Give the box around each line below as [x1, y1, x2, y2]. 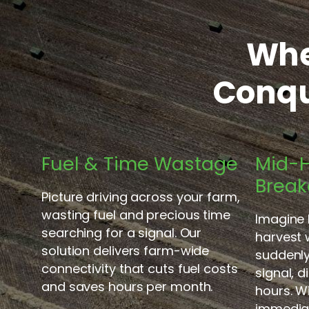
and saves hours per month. [41, 277, 213, 295]
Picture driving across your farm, [41, 188, 240, 206]
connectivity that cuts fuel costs [41, 259, 238, 277]
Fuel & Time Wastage [41, 150, 239, 177]
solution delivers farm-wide [41, 241, 210, 259]
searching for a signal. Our [41, 223, 202, 241]
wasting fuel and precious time [41, 206, 230, 223]
